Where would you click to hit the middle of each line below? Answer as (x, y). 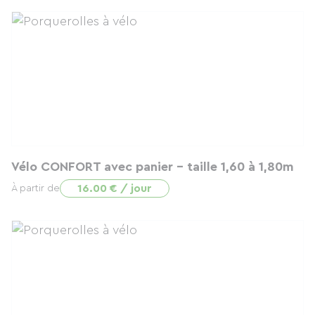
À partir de (36, 188)
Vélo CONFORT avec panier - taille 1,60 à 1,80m (153, 167)
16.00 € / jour (115, 188)
